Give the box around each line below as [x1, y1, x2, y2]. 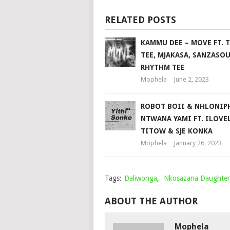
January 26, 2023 [173, 139, 222, 147]
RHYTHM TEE [140, 63, 185, 71]
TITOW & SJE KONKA [140, 127, 213, 135]
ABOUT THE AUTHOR [104, 196, 198, 206]
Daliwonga [124, 174, 157, 182]
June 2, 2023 [173, 75, 209, 83]
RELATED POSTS [104, 14, 176, 25]
